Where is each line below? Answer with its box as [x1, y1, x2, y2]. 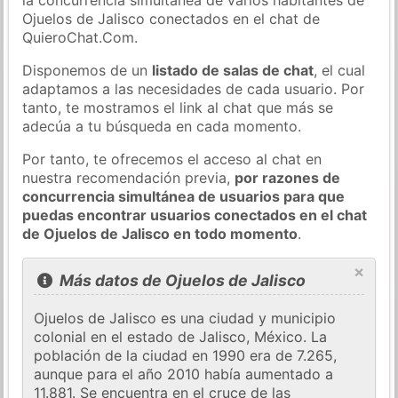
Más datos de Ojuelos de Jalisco [55, 271, 306, 291]
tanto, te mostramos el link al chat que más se [22, 98, 334, 116]
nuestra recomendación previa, [22, 168, 235, 187]
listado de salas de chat [152, 60, 314, 79]
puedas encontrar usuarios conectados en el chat [22, 205, 368, 224]
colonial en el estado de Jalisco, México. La [34, 328, 328, 346]
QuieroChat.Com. [22, 28, 139, 46]
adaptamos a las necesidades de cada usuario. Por [22, 79, 365, 98]
